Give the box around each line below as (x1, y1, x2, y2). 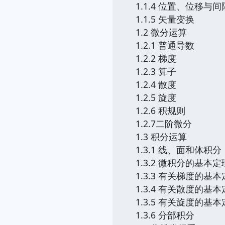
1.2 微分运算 (136, 26, 187, 38)
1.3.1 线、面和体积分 (136, 144, 221, 156)
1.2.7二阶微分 (136, 118, 192, 130)
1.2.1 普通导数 (136, 39, 194, 51)
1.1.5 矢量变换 (136, 13, 194, 25)
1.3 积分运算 (136, 131, 187, 143)
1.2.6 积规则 (136, 104, 185, 117)
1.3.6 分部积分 (136, 209, 194, 221)
